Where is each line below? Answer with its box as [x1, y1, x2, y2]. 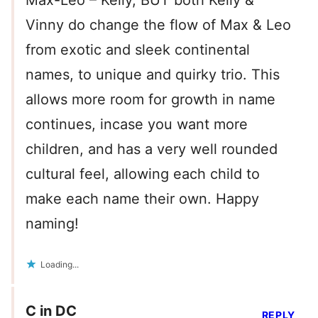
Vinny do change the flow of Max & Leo [26, 16, 291, 34]
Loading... [40, 259, 79, 270]
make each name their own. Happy [26, 190, 259, 208]
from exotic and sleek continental [26, 41, 250, 59]
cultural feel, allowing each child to [26, 165, 260, 183]
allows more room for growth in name [26, 91, 275, 109]
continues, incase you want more [26, 116, 248, 133]
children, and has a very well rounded [26, 141, 278, 158]
